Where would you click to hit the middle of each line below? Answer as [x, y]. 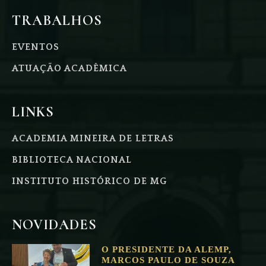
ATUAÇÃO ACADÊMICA [69, 68]
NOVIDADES [54, 224]
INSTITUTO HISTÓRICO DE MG [89, 181]
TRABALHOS [57, 20]
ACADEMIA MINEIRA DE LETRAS [93, 138]
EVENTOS [36, 47]
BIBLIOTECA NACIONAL [72, 159]
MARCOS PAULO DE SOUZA [168, 260]
